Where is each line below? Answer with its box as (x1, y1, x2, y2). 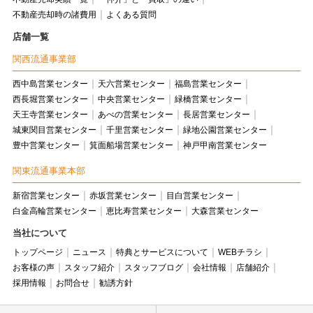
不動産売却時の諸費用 (12, 10, 96, 20)
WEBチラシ (217, 247, 262, 258)
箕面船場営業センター (89, 140, 173, 151)
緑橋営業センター (174, 94, 242, 105)
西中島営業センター (12, 79, 88, 89)
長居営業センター (182, 110, 250, 120)
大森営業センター (191, 206, 259, 217)
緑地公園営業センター (182, 125, 267, 136)
